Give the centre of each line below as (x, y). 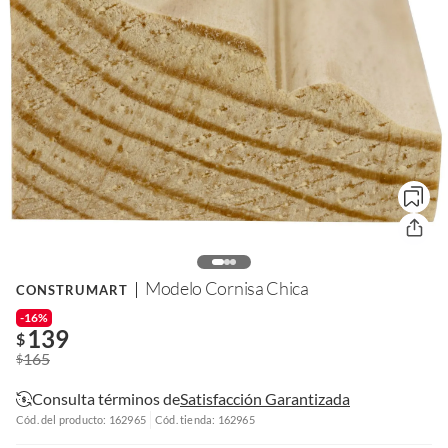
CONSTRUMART (72, 289)
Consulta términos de (106, 398)
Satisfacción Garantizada (265, 398)
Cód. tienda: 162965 (205, 420)
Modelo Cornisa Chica (226, 287)
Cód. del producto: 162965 (81, 420)
